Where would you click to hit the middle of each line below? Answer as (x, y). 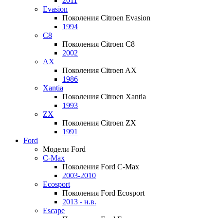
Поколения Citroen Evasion (106, 18)
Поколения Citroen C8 (99, 44)
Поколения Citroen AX (100, 70)
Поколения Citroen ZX (99, 123)
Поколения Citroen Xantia (104, 97)
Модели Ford (64, 149)
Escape (54, 210)
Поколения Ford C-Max (101, 167)
